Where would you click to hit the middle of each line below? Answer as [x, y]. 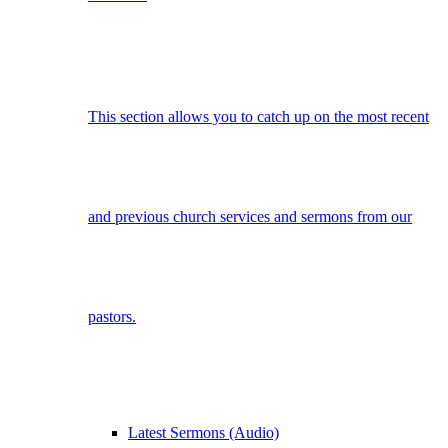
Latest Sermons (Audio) [203, 432]
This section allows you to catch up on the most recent [258, 116]
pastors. [112, 316]
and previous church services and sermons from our [250, 216]
